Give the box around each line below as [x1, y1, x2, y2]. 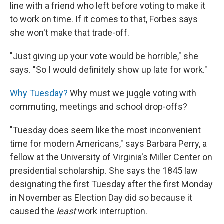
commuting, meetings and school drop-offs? [10, 101, 187, 112]
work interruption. [78, 206, 147, 216]
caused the [10, 206, 56, 216]
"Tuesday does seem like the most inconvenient [10, 125, 201, 135]
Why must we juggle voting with [68, 88, 196, 98]
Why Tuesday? [10, 88, 68, 98]
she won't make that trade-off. [10, 27, 129, 38]
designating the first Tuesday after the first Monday [10, 179, 213, 189]
